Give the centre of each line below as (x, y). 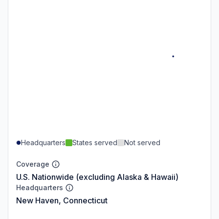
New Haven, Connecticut (62, 200)
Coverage (33, 164)
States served (95, 142)
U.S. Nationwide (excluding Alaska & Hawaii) (97, 177)
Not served (142, 142)
